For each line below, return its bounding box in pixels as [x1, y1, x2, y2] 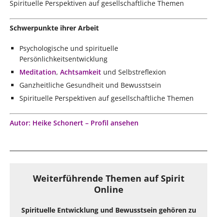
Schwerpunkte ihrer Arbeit [10, 23, 99, 32]
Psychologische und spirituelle [19, 43, 118, 53]
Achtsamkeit [60, 67, 101, 77]
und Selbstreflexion [101, 67, 166, 77]
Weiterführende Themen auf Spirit [32, 172, 185, 184]
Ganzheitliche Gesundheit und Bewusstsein [19, 80, 161, 90]
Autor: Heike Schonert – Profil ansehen [10, 118, 139, 127]
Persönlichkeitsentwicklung [19, 54, 108, 63]
